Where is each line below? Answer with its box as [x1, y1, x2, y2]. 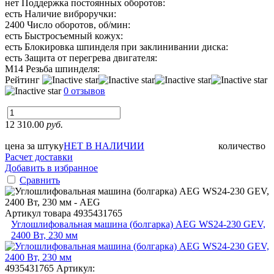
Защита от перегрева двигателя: [24, 52, 157, 63]
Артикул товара [5, 207, 73, 218]
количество [218, 140, 265, 151]
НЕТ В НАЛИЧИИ [64, 140, 144, 151]
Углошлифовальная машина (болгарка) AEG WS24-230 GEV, [11, 218, 265, 229]
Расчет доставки [5, 151, 73, 162]
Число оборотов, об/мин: [27, 19, 130, 30]
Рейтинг [5, 74, 42, 85]
